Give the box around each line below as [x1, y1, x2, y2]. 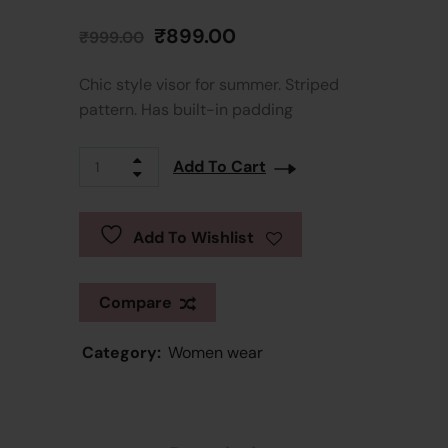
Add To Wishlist [133, 226, 254, 248]
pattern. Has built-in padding [79, 98, 293, 120]
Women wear [168, 341, 263, 363]
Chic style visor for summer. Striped [79, 73, 339, 95]
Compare [99, 291, 172, 313]
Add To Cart [173, 156, 266, 178]
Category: [82, 341, 161, 363]
